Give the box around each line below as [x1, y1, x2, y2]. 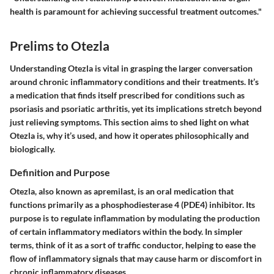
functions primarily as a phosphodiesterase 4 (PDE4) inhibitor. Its [10, 199, 255, 210]
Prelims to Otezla [10, 37, 109, 53]
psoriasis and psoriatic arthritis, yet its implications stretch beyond [10, 103, 262, 114]
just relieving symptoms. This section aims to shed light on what [10, 117, 249, 128]
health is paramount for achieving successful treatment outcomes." [10, 6, 262, 17]
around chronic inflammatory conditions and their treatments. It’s [10, 76, 259, 87]
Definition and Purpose [10, 166, 110, 179]
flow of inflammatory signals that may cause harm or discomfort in [10, 253, 262, 264]
